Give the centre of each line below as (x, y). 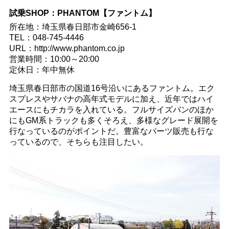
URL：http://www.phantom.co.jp (67, 48)
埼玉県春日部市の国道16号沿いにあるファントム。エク (112, 88)
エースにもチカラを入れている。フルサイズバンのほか (111, 109)
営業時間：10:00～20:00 (54, 59)
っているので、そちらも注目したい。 (78, 142)
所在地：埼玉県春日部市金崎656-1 (73, 27)
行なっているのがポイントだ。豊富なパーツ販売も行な (111, 131)
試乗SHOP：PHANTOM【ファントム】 (83, 13)
